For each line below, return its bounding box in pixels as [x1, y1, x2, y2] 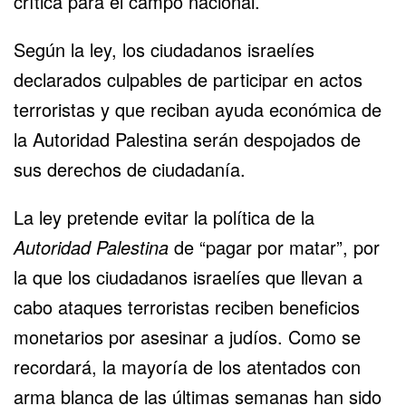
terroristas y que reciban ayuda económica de [14, 95, 382, 122]
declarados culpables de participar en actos [14, 65, 362, 92]
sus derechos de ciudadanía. [14, 155, 246, 182]
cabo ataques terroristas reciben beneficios [14, 293, 360, 320]
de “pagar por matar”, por [169, 233, 380, 260]
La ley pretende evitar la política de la [14, 203, 314, 230]
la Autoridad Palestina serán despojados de [14, 125, 361, 152]
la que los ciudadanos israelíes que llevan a [14, 263, 362, 290]
